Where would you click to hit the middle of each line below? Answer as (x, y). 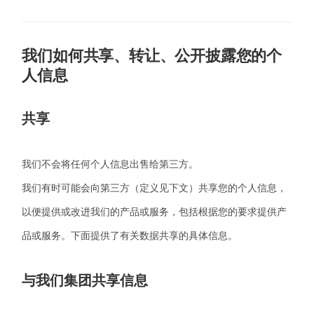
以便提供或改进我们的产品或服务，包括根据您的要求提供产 (155, 212)
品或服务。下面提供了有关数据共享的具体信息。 (130, 235)
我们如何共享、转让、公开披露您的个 (152, 56)
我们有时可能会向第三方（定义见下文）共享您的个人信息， (155, 188)
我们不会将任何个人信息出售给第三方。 (110, 164)
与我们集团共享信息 (85, 280)
